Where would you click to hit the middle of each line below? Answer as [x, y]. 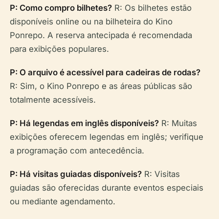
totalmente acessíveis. [53, 99]
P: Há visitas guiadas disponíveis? [76, 174]
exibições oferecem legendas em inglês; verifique [107, 137]
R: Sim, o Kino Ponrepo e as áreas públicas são [101, 86]
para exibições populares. [59, 49]
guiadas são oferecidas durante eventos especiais [107, 187]
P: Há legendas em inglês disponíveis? [84, 123]
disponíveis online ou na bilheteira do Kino [91, 21]
